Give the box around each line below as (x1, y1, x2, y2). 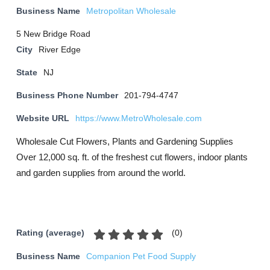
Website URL (16, 114, 69, 123)
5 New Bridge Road (16, 30, 90, 39)
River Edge (39, 45, 81, 54)
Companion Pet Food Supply (86, 252, 196, 261)
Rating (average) (16, 228, 84, 238)
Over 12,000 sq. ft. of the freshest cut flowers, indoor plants (16, 152, 248, 162)
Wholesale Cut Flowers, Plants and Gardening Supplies (16, 136, 233, 146)
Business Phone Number (16, 91, 118, 100)
